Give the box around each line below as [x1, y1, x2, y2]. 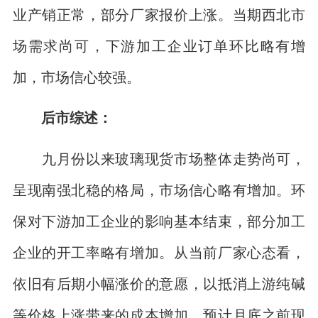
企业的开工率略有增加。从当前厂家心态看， [12, 245, 306, 259]
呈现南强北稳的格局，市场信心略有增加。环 [12, 182, 306, 197]
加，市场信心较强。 [12, 70, 141, 84]
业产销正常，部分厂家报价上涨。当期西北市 [12, 7, 306, 21]
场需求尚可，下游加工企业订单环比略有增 [12, 38, 306, 53]
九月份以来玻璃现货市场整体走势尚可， [12, 151, 306, 165]
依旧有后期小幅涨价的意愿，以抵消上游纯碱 [12, 276, 306, 290]
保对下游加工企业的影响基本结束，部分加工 [12, 214, 306, 228]
